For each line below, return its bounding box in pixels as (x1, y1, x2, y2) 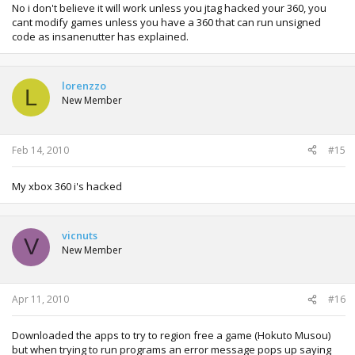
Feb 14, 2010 (12, 143, 69, 157)
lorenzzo (62, 78, 106, 94)
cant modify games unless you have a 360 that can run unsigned (12, 15, 321, 30)
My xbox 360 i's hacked (12, 178, 122, 193)
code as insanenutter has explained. (12, 29, 189, 44)
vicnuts (62, 227, 97, 242)
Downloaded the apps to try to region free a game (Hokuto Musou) (12, 328, 330, 343)
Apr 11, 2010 (12, 292, 69, 307)
